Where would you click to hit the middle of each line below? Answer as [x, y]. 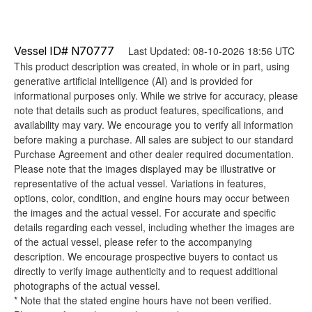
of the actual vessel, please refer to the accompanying [133, 241]
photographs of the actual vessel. [87, 285]
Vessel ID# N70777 [64, 50]
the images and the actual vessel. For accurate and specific [145, 212]
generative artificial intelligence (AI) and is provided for [133, 80]
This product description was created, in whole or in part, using [152, 66]
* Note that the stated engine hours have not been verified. [143, 300]
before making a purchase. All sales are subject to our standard [154, 139]
